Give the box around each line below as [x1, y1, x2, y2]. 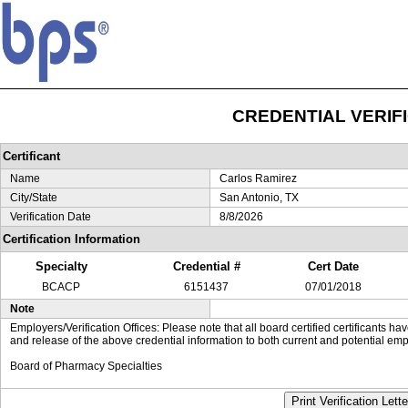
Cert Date [308, 260, 359, 273]
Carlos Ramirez [219, 172, 297, 185]
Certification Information [3, 232, 140, 246]
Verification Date [10, 210, 91, 223]
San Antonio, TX [219, 191, 299, 204]
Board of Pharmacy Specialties [10, 360, 162, 372]
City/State [10, 191, 57, 204]
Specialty [35, 260, 87, 273]
